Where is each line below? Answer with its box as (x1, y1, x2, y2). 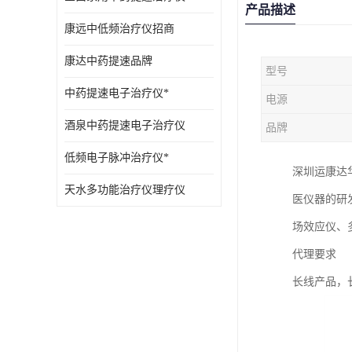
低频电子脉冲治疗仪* (64, 152, 169, 163)
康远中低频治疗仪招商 (64, 23, 174, 35)
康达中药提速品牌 (64, 55, 152, 67)
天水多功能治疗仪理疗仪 (64, 184, 185, 196)
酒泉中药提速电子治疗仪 (64, 119, 185, 131)
